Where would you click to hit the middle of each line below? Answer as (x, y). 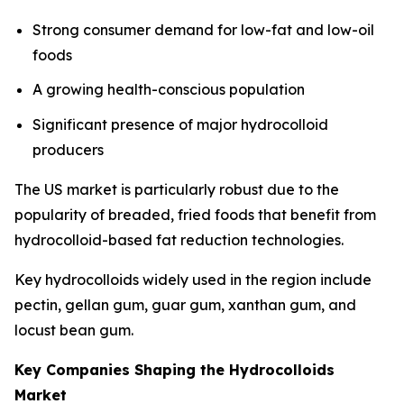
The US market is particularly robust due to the (177, 190)
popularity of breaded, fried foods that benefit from (195, 215)
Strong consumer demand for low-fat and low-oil (203, 29)
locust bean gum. (74, 331)
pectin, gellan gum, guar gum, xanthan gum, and (185, 305)
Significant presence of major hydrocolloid (180, 125)
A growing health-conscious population (169, 90)
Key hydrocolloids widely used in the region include (193, 280)
